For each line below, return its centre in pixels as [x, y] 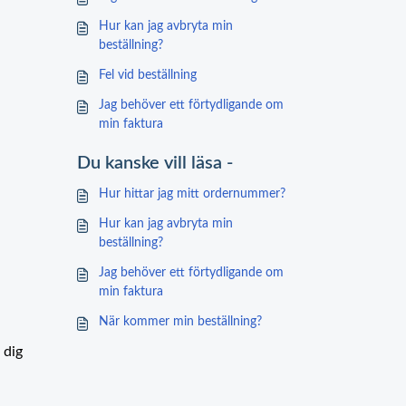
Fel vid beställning [148, 75]
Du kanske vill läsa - [155, 163]
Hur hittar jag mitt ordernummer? [192, 194]
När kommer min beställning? [180, 322]
